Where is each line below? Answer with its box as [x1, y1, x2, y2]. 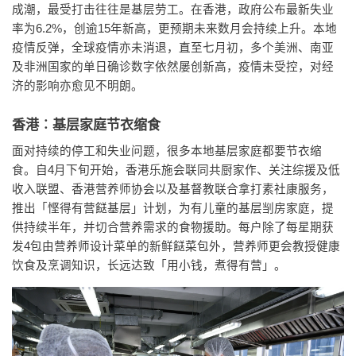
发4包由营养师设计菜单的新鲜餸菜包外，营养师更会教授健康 [12, 240, 340, 253]
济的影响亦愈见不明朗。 [12, 79, 143, 92]
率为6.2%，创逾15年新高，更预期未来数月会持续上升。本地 [12, 21, 337, 35]
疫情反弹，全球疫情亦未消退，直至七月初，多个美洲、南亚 [12, 41, 334, 54]
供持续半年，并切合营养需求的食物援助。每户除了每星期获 [12, 221, 334, 234]
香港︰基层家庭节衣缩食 [12, 117, 161, 133]
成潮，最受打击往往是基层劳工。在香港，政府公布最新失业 [12, 2, 334, 16]
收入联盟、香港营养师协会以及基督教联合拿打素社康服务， [12, 183, 334, 196]
